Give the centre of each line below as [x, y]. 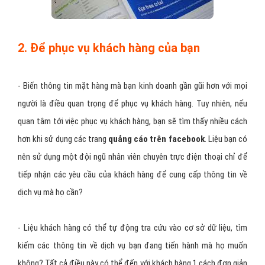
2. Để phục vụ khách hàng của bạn [109, 48]
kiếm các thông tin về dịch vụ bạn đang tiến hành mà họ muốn [132, 245]
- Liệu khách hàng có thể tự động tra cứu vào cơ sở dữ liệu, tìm [132, 228]
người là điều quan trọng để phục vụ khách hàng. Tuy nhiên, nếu [132, 104]
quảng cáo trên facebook [156, 139]
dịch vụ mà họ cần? [50, 192]
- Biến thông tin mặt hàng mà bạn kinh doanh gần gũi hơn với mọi [132, 86]
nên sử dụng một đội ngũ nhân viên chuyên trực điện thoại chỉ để [132, 157]
